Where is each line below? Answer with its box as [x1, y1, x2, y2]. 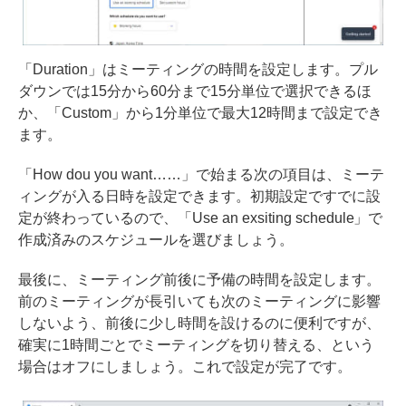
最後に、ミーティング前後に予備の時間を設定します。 [18, 271, 381, 287]
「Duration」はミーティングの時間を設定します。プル [18, 61, 378, 77]
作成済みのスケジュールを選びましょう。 [18, 231, 294, 247]
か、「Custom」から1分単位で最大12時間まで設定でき [18, 104, 382, 121]
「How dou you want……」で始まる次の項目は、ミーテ [18, 166, 384, 182]
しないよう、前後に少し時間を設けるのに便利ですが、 [18, 314, 381, 331]
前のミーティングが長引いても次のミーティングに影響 [18, 293, 381, 309]
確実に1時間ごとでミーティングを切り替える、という [18, 336, 374, 353]
